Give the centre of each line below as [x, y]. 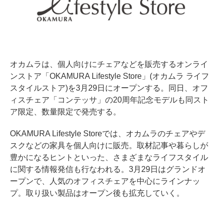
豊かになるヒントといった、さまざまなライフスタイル [109, 157]
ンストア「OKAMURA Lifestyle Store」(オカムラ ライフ [110, 76]
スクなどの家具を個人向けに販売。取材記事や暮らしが [109, 145]
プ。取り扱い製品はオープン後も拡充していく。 [97, 193]
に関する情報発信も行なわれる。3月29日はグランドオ [108, 169]
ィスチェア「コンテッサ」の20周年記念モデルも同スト [110, 100]
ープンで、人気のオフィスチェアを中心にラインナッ [105, 181]
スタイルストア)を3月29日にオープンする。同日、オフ [109, 88]
